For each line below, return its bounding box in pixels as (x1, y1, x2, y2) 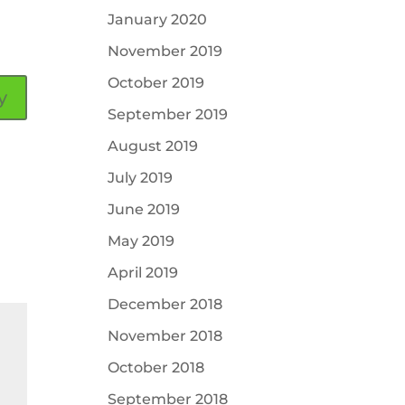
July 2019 (108, 169, 174, 186)
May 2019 (108, 232, 175, 250)
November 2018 (108, 327, 223, 344)
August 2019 (108, 137, 199, 155)
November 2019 (108, 42, 223, 60)
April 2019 (108, 264, 179, 281)
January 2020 (108, 11, 208, 28)
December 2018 (108, 296, 223, 313)
